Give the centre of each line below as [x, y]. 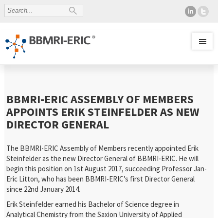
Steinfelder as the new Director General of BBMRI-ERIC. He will [103, 158]
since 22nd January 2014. [44, 189]
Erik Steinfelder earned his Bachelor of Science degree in [93, 204]
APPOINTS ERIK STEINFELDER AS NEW [103, 112]
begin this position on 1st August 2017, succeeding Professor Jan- [107, 169]
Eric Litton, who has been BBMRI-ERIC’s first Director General [101, 179]
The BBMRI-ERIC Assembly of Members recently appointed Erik [103, 148]
